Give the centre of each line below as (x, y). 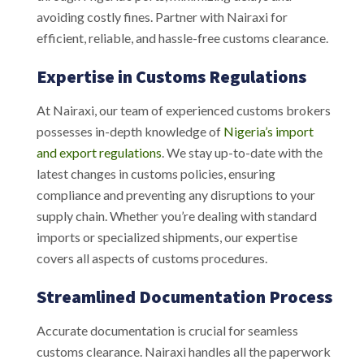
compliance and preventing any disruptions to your (176, 194)
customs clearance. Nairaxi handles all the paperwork (184, 351)
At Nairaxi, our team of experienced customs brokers (184, 110)
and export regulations (99, 152)
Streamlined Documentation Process (184, 296)
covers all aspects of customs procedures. (152, 258)
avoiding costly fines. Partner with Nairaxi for (162, 16)
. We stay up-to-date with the (242, 152)
